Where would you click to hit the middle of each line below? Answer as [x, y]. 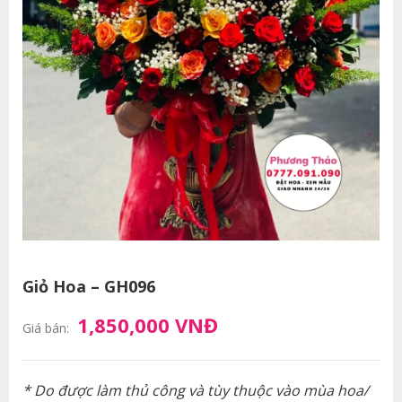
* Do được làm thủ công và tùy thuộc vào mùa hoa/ [195, 390]
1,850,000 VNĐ [147, 325]
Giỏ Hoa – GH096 [88, 287]
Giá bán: [47, 328]
